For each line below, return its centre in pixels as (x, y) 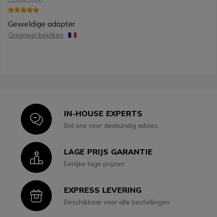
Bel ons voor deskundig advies (111, 126)
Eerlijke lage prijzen (94, 164)
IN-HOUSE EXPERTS (103, 114)
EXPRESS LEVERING (103, 190)
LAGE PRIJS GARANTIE (108, 152)
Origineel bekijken (36, 35)
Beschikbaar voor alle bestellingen (117, 202)
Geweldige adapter (42, 24)
